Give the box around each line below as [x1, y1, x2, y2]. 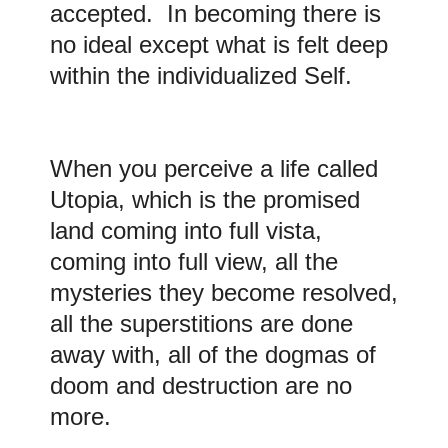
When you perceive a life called [50, 155, 378, 183]
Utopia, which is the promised [50, 186, 360, 214]
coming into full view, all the [50, 248, 338, 276]
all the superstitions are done [50, 310, 353, 338]
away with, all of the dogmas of [50, 341, 376, 369]
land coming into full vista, [50, 217, 322, 245]
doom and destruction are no [50, 372, 352, 400]
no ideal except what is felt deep [50, 31, 388, 59]
